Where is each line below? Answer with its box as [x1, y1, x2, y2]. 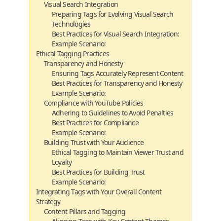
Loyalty [52, 157, 72, 167]
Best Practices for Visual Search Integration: [52, 29, 179, 38]
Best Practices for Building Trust [52, 167, 145, 177]
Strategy [36, 197, 61, 206]
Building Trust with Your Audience [44, 138, 144, 147]
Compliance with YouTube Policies [44, 98, 144, 108]
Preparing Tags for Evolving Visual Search [52, 9, 174, 19]
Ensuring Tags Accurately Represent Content [52, 69, 184, 78]
